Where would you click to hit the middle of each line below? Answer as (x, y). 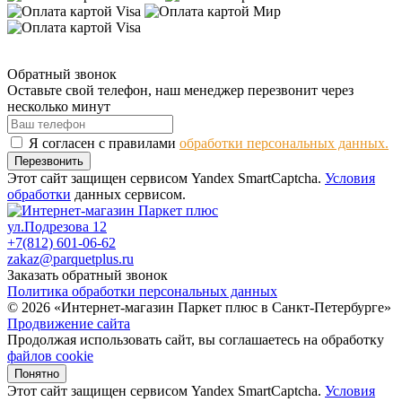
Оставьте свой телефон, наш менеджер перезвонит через (180, 90)
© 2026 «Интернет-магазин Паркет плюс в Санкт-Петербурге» (199, 307)
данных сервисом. (128, 194)
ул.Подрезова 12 (57, 226)
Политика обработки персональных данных (142, 291)
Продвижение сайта (69, 323)
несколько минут (59, 106)
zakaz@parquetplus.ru (70, 258)
